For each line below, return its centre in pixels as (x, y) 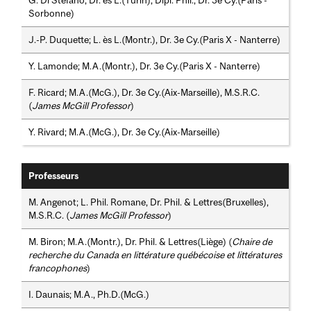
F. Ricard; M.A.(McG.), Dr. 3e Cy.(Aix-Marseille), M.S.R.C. (144, 93)
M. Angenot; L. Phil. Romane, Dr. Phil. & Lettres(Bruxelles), (149, 202)
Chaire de (252, 242)
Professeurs (54, 176)
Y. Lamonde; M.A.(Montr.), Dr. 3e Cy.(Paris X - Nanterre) (145, 66)
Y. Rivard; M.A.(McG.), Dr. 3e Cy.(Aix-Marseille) (125, 132)
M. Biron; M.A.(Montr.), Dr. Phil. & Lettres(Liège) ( (131, 242)
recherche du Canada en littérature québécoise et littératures (155, 255)
